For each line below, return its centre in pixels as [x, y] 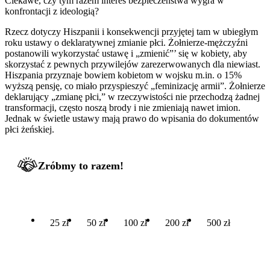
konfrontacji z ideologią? [52, 11]
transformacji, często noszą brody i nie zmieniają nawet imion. [123, 107]
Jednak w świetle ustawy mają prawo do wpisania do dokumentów [132, 118]
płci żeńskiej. [30, 129]
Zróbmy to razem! [81, 165]
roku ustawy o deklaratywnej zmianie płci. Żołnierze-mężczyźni [126, 42]
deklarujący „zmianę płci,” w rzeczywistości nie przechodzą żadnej [132, 96]
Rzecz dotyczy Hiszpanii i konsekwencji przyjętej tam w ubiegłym [131, 31]
